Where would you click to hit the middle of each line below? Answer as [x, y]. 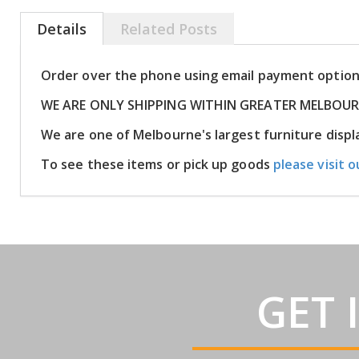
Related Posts [169, 29]
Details [62, 29]
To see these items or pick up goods [157, 164]
